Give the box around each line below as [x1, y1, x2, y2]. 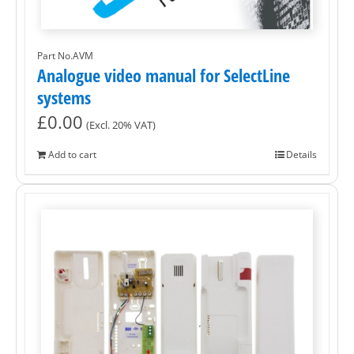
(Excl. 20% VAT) [86, 119, 156, 133]
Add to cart [48, 148, 96, 162]
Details [286, 148, 317, 162]
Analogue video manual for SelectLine [37, 63, 290, 88]
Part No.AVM [37, 49, 93, 63]
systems [37, 85, 91, 110]
